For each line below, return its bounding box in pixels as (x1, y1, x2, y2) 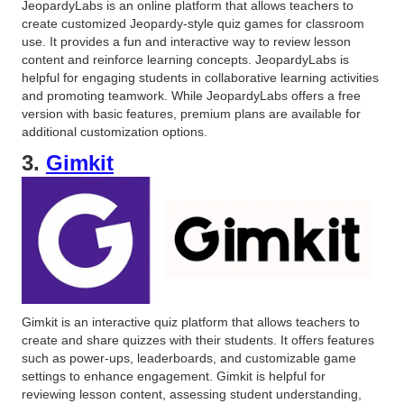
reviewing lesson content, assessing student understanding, (22, 387, 362, 402)
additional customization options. (22, 124, 207, 140)
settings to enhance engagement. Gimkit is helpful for (22, 369, 326, 384)
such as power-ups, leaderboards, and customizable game (22, 351, 356, 366)
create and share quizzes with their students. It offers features (22, 333, 374, 348)
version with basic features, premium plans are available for (22, 106, 361, 122)
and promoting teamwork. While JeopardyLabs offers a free (22, 88, 361, 104)
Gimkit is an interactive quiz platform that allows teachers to (22, 315, 360, 330)
